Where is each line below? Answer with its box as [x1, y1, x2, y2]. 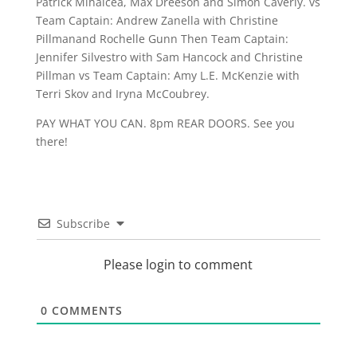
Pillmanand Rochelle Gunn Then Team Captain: [35, 31, 288, 46]
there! [35, 134, 68, 149]
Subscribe [56, 216, 110, 231]
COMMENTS [47, 303, 123, 318]
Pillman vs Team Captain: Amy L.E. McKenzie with [35, 68, 300, 83]
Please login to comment [104, 256, 253, 273]
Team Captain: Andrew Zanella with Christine [35, 13, 278, 28]
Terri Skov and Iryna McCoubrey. [35, 86, 210, 101]
